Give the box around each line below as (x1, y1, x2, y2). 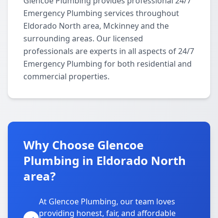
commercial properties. (23, 71, 109, 82)
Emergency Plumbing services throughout (23, 8, 179, 18)
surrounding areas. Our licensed (23, 33, 143, 44)
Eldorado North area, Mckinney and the (23, 20, 169, 31)
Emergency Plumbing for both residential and (23, 58, 192, 69)
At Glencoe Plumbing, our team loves (39, 196, 175, 207)
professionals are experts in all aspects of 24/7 (23, 46, 194, 56)
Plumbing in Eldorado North (23, 152, 186, 168)
